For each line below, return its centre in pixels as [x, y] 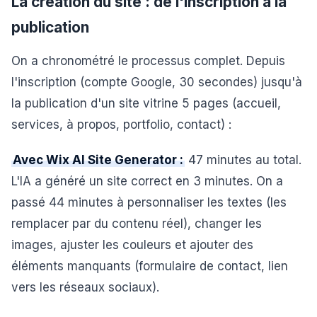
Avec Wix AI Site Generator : [98, 160]
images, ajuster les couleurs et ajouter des [132, 245]
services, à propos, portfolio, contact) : [121, 125]
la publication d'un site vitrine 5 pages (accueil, [146, 103]
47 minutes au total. [243, 160]
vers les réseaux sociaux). [85, 287]
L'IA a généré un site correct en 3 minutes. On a [147, 181]
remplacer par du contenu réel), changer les [137, 224]
